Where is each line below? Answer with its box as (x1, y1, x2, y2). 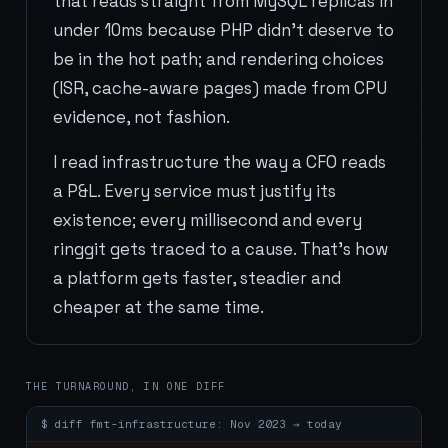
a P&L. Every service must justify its (53, 180, 336, 202)
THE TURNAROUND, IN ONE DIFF (26, 380, 226, 393)
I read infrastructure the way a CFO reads (53, 151, 386, 173)
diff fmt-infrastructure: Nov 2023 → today (55, 417, 342, 431)
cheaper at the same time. (53, 296, 264, 318)
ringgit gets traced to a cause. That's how (53, 238, 388, 260)
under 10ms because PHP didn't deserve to (53, 19, 394, 41)
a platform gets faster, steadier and (53, 267, 341, 289)
